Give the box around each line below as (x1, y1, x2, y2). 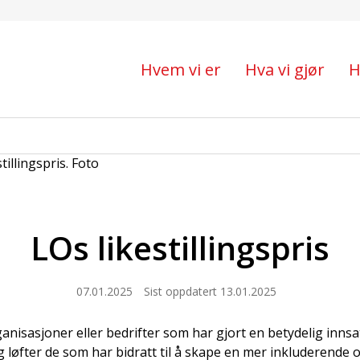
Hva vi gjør (245, 58, 325, 80)
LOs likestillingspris (31, 226, 329, 270)
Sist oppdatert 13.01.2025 (143, 284, 276, 299)
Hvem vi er (141, 58, 221, 80)
